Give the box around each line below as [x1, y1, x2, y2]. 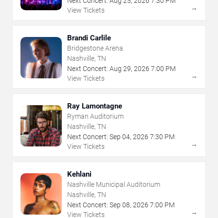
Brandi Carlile [67, 33, 111, 42]
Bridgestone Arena [67, 44, 123, 52]
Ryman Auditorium [67, 112, 124, 120]
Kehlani [67, 169, 91, 179]
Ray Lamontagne [67, 101, 122, 110]
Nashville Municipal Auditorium [67, 180, 160, 188]
